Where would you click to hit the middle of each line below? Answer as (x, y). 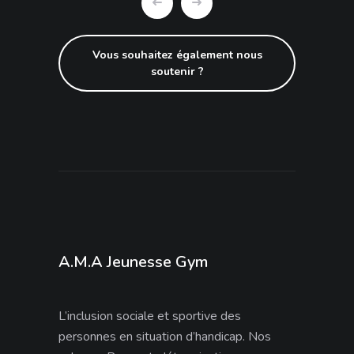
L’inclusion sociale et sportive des (150, 316)
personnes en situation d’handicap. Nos (165, 337)
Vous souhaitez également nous (177, 55)
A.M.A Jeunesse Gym (133, 262)
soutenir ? (177, 72)
